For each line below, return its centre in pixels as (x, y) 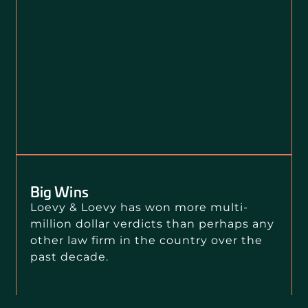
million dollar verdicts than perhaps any (152, 223)
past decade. (71, 256)
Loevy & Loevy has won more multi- (139, 207)
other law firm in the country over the (146, 240)
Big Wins (59, 191)
